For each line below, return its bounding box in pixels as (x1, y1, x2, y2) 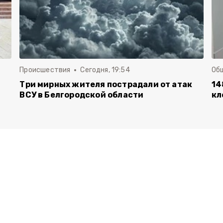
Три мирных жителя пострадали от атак (19, 80, 193, 89)
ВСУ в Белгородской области (19, 90, 144, 100)
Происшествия (19, 66, 71, 74)
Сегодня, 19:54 (80, 66, 130, 74)
